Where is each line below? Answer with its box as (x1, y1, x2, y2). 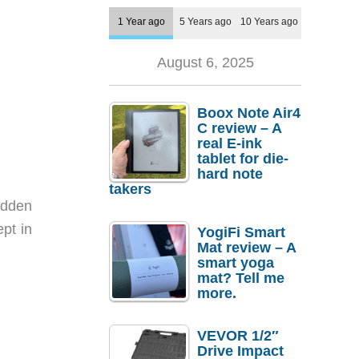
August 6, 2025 (156, 54, 254, 71)
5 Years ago (179, 16, 232, 27)
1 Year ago (117, 16, 165, 27)
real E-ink (197, 135, 262, 152)
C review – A (197, 120, 281, 137)
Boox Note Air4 (197, 105, 301, 122)
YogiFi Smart (197, 224, 285, 240)
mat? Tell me (197, 269, 284, 286)
